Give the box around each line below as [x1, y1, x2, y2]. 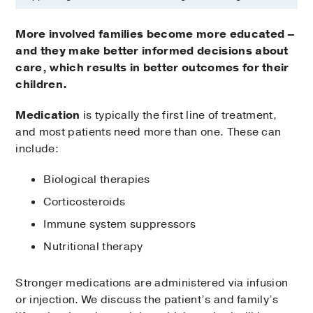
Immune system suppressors [43, 217, 196, 233]
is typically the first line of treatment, [80, 108, 277, 124]
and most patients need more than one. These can [15, 124, 282, 140]
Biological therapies [43, 172, 150, 188]
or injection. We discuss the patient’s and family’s [15, 292, 279, 308]
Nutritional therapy [43, 239, 143, 255]
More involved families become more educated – [15, 27, 296, 43]
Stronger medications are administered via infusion [15, 275, 289, 291]
